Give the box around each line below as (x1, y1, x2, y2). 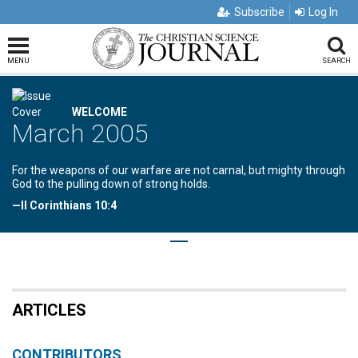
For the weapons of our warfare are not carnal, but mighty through (12, 164, 345, 177)
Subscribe (234, 6, 284, 18)
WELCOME (72, 105, 127, 118)
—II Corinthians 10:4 (12, 199, 117, 212)
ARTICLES (12, 300, 86, 320)
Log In (308, 6, 338, 18)
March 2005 (12, 118, 149, 149)
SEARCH (321, 57, 351, 65)
